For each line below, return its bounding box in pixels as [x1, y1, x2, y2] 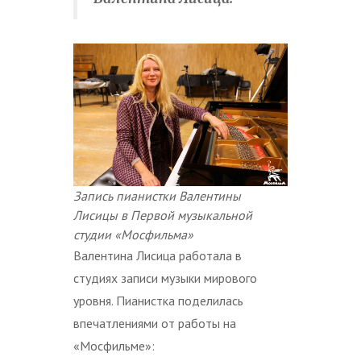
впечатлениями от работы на [73, 315, 236, 332]
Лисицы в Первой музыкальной [73, 207, 252, 224]
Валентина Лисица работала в [73, 247, 242, 264]
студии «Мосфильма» [73, 226, 193, 243]
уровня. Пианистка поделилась [73, 293, 243, 309]
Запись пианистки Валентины [73, 188, 241, 205]
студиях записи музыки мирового [73, 270, 257, 287]
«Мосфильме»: [73, 338, 155, 355]
